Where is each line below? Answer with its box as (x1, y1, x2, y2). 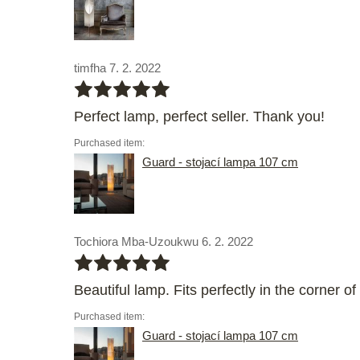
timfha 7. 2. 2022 (74, 61, 161, 76)
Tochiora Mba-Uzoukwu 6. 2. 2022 (74, 235, 253, 249)
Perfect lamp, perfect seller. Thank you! (74, 108, 325, 125)
